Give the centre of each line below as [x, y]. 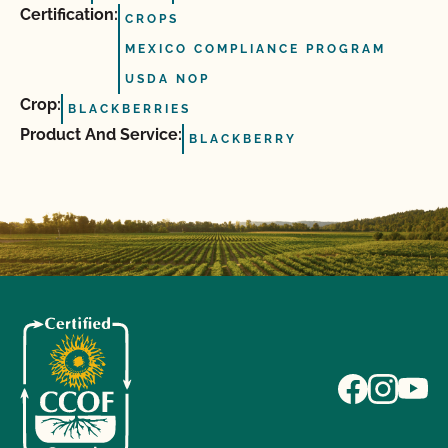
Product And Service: [101, 134]
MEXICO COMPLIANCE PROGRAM [255, 49]
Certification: [69, 14]
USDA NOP [167, 79]
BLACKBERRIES [129, 109]
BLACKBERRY [243, 139]
